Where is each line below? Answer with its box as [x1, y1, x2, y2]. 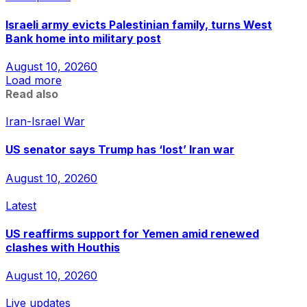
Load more [5, 73, 62, 87]
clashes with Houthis [5, 240, 120, 254]
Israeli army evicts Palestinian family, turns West [5, 17, 272, 32]
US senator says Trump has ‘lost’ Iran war [5, 143, 234, 157]
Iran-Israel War [5, 114, 85, 128]
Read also [5, 86, 58, 101]
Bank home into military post [5, 31, 161, 45]
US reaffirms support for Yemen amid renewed [5, 226, 259, 241]
